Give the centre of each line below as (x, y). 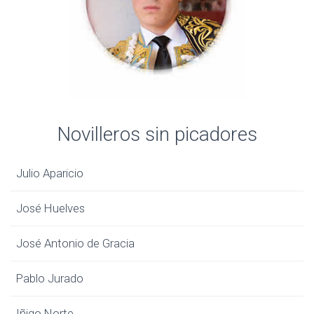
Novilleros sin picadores (157, 134)
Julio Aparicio (50, 173)
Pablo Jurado (50, 278)
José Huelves (50, 208)
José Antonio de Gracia (75, 243)
